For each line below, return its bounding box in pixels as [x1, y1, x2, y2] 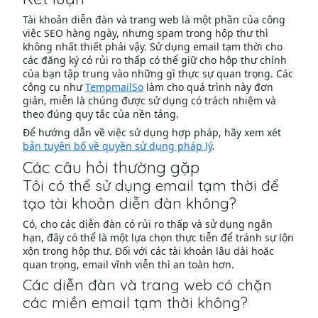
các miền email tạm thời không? [22, 292, 248, 312]
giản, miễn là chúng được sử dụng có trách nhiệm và [22, 93, 276, 107]
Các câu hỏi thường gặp [22, 156, 199, 177]
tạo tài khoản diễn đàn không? [22, 193, 236, 212]
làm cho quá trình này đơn [143, 79, 273, 94]
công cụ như [22, 79, 85, 94]
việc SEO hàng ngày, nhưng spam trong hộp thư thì [22, 26, 268, 40]
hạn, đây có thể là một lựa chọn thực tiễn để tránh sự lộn [22, 230, 294, 244]
